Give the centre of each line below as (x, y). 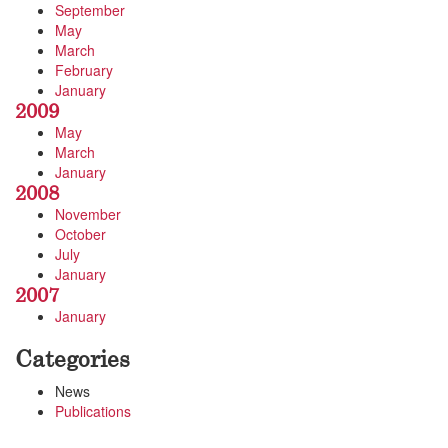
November (88, 214)
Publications (93, 411)
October (80, 234)
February (84, 70)
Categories (72, 358)
